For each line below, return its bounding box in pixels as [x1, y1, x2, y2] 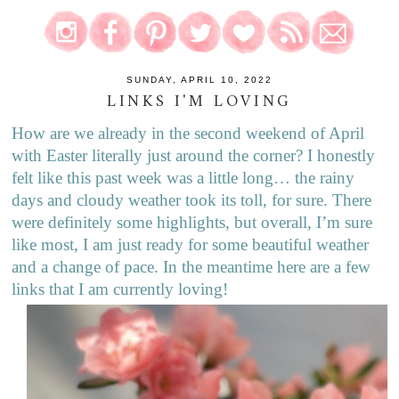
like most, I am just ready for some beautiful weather [12, 235, 370, 255]
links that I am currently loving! [12, 280, 229, 299]
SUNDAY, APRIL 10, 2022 [126, 74, 273, 85]
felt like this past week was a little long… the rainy [12, 168, 355, 188]
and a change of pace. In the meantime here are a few [12, 257, 371, 277]
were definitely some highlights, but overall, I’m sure [12, 213, 373, 232]
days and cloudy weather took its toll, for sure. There [12, 191, 372, 210]
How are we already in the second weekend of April [12, 124, 365, 143]
